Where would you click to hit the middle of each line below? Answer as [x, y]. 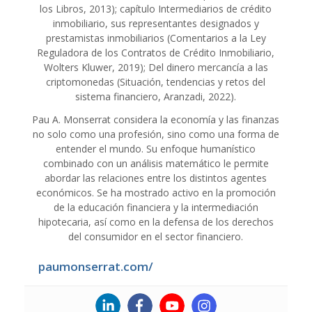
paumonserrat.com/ [95, 266]
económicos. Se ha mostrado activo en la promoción [156, 192]
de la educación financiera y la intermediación [156, 207]
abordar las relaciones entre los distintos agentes [156, 178]
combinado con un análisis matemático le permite [156, 163]
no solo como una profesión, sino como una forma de [156, 134]
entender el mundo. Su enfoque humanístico [156, 148]
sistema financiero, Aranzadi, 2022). [156, 96]
